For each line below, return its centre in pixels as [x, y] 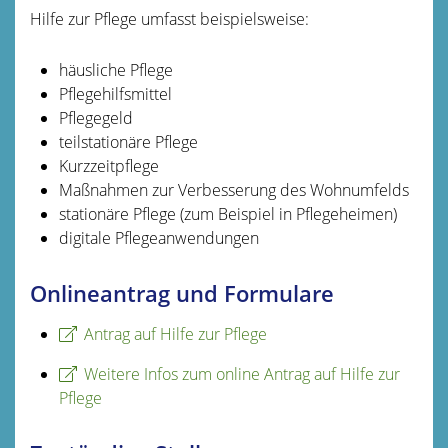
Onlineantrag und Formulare [182, 293]
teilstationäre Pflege [128, 141]
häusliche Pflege [115, 69]
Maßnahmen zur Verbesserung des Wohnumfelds [233, 189]
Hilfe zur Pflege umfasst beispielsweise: [169, 18]
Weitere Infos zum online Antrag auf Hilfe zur [241, 373]
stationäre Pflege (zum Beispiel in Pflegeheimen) [227, 213]
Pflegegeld [95, 117]
